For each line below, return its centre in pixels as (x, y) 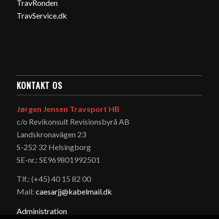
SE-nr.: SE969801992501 (58, 159)
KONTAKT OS (39, 85)
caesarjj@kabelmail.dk (74, 192)
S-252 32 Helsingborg (54, 147)
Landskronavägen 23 (51, 134)
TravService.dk (42, 16)
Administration (42, 211)
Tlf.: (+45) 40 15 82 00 (54, 179)
